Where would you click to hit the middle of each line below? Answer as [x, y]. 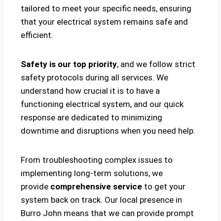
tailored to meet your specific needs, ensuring [106, 9]
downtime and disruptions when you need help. [108, 131]
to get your [164, 187]
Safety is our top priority [69, 64]
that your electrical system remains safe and [104, 22]
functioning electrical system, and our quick [102, 104]
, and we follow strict [156, 64]
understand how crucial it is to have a [90, 91]
